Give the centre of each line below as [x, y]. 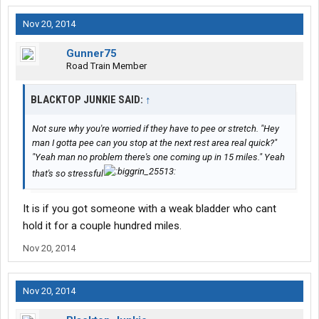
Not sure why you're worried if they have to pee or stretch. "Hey [156, 129]
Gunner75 [91, 54]
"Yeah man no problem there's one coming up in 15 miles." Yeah [158, 157]
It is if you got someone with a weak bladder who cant [150, 209]
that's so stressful [68, 174]
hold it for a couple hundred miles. [102, 226]
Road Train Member [106, 66]
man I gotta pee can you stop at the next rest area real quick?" [155, 143]
